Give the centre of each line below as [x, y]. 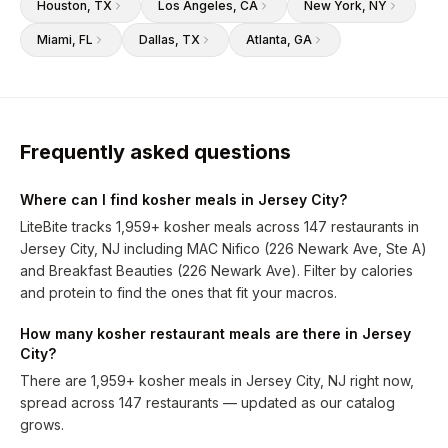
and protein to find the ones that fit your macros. [178, 292]
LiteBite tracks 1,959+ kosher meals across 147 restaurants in [219, 226]
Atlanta [266, 39]
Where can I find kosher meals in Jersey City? [183, 199]
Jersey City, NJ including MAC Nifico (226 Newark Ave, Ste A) [223, 248]
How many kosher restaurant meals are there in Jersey [215, 333]
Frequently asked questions [155, 152]
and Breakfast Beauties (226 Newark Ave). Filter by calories [216, 270]
